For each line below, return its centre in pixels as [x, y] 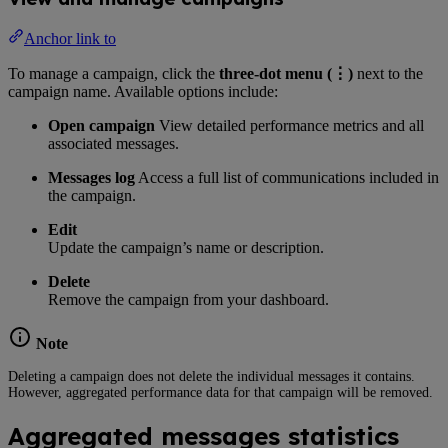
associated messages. [113, 144]
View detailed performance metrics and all [289, 126]
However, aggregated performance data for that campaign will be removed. [220, 393]
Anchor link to [70, 39]
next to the [388, 74]
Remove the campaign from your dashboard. [188, 300]
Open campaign [101, 126]
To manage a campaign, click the [113, 74]
